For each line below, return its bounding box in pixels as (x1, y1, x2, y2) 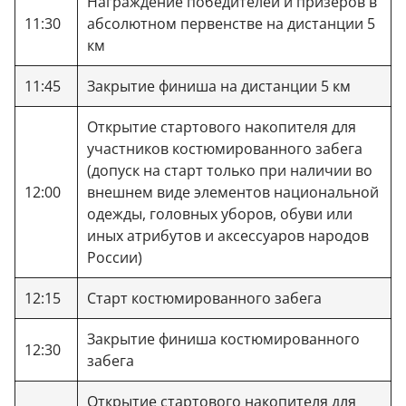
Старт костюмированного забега (87, 287, 322, 308)
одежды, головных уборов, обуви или (87, 203, 353, 224)
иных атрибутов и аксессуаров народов (87, 225, 369, 246)
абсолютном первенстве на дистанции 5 (87, 13, 375, 34)
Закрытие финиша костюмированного (87, 328, 360, 349)
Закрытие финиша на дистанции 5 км (87, 75, 351, 96)
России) (87, 246, 142, 267)
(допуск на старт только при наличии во (87, 159, 372, 180)
